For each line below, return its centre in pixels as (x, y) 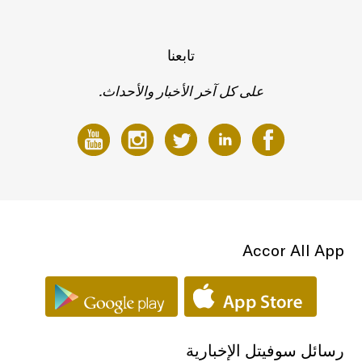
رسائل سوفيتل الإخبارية (265, 350)
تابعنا (181, 55)
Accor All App (293, 250)
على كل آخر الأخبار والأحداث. (181, 91)
